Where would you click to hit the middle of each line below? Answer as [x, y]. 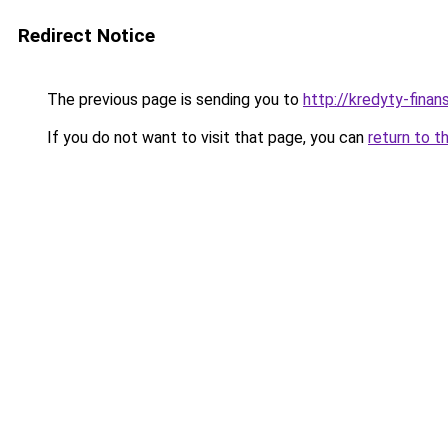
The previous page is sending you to [173, 99]
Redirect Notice [86, 35]
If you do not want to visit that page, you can [205, 137]
